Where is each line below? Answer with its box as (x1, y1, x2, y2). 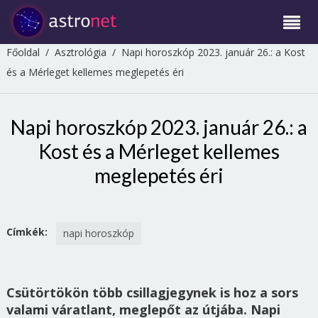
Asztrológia (54, 45, 106, 59)
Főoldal (6, 45, 40, 59)
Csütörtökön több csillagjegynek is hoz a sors (6, 284, 298, 302)
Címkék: (6, 225, 48, 239)
